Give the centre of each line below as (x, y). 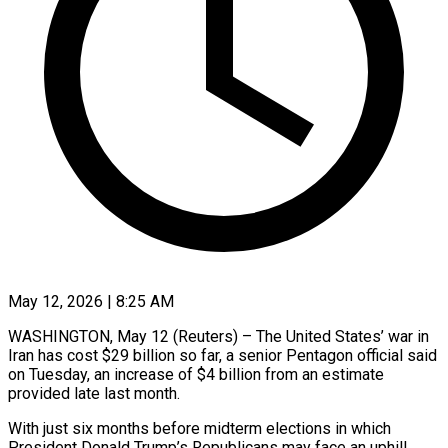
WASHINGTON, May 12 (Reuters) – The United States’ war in (218, 336)
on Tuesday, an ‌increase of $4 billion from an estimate (196, 374)
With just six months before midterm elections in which (199, 428)
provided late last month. (94, 393)
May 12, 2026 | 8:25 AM (91, 301)
